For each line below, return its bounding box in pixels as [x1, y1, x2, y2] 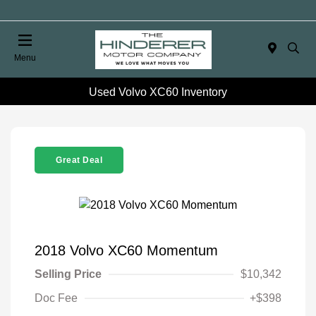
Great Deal [56, 155, 102, 166]
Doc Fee [35, 291, 78, 304]
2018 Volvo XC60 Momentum [35, 242, 218, 258]
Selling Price [35, 267, 102, 280]
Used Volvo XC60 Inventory [89, 85, 227, 98]
